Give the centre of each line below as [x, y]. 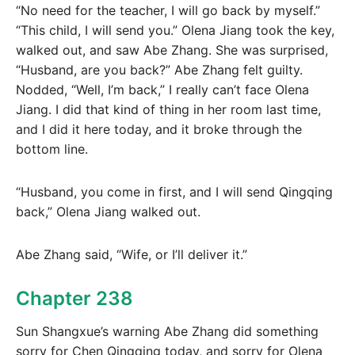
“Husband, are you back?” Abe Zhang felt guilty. [159, 70]
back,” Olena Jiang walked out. [108, 212]
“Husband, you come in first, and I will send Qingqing [174, 192]
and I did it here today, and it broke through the [159, 130]
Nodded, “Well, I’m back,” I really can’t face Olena [162, 90]
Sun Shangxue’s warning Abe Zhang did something [167, 331]
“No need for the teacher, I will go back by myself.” [168, 11]
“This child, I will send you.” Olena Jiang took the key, [175, 31]
